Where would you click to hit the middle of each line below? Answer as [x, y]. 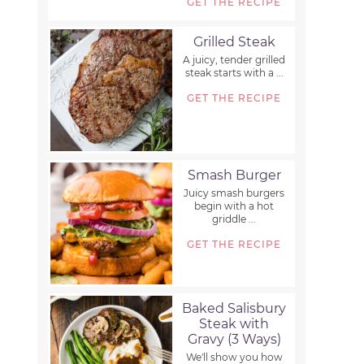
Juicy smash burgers [234, 193]
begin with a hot [234, 206]
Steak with [234, 324]
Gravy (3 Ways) [234, 340]
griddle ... [234, 219]
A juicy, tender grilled [234, 60]
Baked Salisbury [234, 309]
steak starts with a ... [234, 73]
